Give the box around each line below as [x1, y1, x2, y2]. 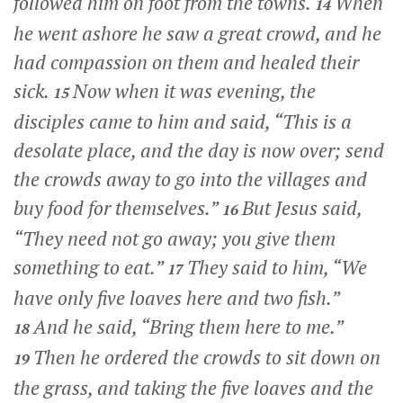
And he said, [33, 313, 140, 339]
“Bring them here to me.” [140, 313, 343, 339]
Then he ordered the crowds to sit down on [33, 344, 381, 370]
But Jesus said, [242, 194, 362, 220]
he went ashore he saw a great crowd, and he [13, 20, 381, 46]
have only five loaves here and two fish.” [13, 284, 339, 310]
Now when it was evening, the [73, 77, 316, 103]
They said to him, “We [187, 254, 367, 280]
